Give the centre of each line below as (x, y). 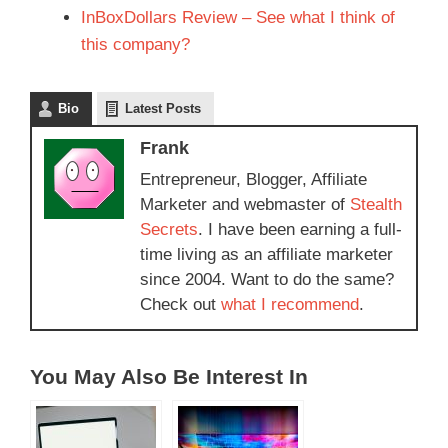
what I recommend (290, 304)
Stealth (376, 204)
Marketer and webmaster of (245, 204)
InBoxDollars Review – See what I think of (238, 17)
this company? (135, 44)
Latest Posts (163, 108)
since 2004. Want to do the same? (267, 279)
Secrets (169, 229)
